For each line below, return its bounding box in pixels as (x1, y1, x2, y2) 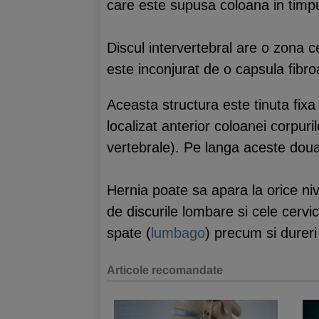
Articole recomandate (107, 263, 223, 276)
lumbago (151, 224, 205, 241)
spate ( (107, 224, 151, 241)
